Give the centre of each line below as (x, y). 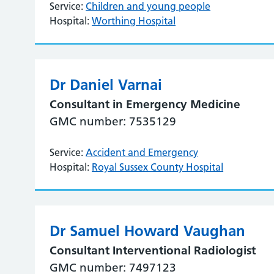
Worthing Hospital (134, 21)
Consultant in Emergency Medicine (145, 104)
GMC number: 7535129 (113, 121)
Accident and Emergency (142, 152)
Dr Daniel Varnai (106, 85)
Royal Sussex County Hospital (158, 167)
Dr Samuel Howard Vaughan (148, 231)
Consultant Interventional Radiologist (153, 250)
